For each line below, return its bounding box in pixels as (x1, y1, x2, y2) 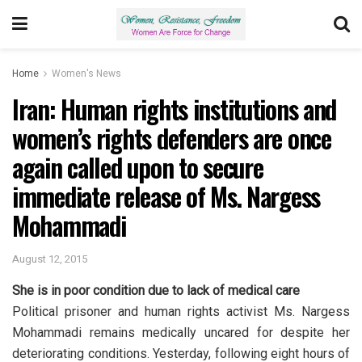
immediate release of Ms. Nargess (12, 177, 321, 215)
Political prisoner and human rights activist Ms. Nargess (12, 303, 350, 319)
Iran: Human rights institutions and (12, 90, 337, 128)
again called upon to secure (12, 148, 263, 186)
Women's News (52, 66, 121, 81)
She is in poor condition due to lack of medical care (12, 282, 300, 298)
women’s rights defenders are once (12, 119, 331, 157)
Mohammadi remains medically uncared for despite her (12, 324, 350, 340)
